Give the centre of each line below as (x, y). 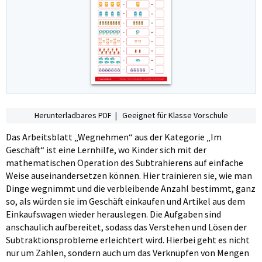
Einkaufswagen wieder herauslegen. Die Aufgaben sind (113, 214)
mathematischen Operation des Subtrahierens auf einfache (125, 162)
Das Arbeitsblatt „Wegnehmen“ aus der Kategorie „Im (114, 137)
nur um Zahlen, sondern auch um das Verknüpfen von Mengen (127, 252)
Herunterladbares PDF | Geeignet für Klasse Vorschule (131, 116)
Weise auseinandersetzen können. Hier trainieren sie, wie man (129, 175)
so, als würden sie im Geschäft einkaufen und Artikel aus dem (125, 201)
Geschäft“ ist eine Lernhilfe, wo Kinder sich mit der (106, 149)
